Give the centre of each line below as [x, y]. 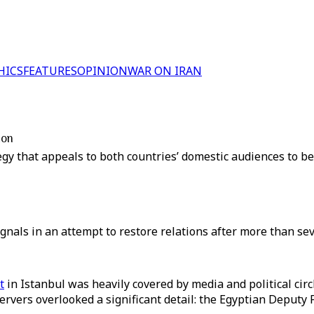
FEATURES [50, 71]
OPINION [102, 71]
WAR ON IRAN [165, 71]
